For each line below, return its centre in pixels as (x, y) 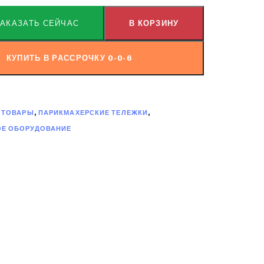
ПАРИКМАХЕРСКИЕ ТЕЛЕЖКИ (93, 113)
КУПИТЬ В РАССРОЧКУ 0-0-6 (69, 58)
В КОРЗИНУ (154, 23)
